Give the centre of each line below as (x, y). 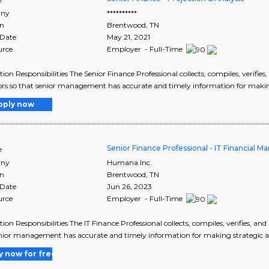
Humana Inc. (130, 162)
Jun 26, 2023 (130, 186)
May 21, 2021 (129, 37)
